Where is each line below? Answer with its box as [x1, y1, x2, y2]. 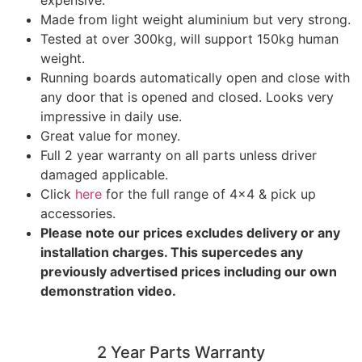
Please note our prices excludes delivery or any [40, 225, 340, 242]
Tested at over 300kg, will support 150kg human [40, 31, 339, 48]
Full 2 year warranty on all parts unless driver [40, 147, 317, 164]
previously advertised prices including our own [40, 263, 337, 280]
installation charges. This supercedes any [40, 244, 303, 261]
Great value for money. [40, 128, 180, 145]
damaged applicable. [40, 166, 168, 183]
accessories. [40, 205, 116, 222]
